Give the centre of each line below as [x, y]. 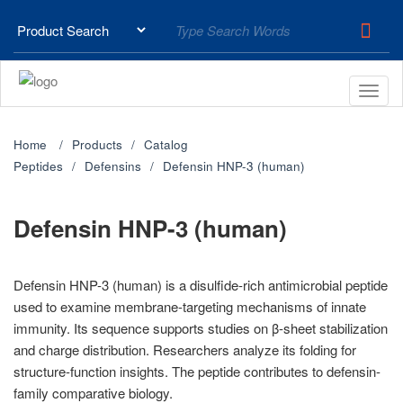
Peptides [38, 166]
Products [97, 144]
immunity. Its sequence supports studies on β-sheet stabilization [201, 328]
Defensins [113, 166]
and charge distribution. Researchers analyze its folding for [185, 349]
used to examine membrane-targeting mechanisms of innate [190, 306]
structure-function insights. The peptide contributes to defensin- [197, 371]
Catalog [166, 144]
